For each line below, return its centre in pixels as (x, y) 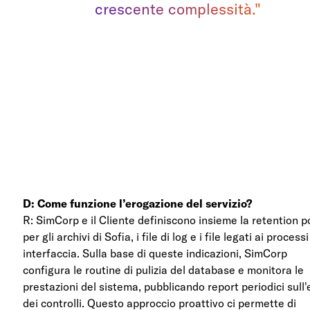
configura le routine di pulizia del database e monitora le (164, 270)
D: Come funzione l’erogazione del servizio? (138, 203)
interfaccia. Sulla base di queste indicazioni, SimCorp (155, 253)
